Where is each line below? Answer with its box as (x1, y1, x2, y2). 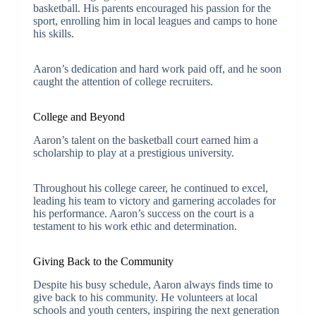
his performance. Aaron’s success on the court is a (32, 207, 254, 219)
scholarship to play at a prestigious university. (32, 146, 234, 159)
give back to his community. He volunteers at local (32, 291, 257, 303)
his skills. (32, 28, 74, 40)
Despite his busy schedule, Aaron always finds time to (32, 278, 273, 291)
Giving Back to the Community (32, 255, 174, 267)
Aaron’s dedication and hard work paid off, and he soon (32, 63, 281, 75)
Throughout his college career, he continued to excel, (32, 181, 268, 194)
